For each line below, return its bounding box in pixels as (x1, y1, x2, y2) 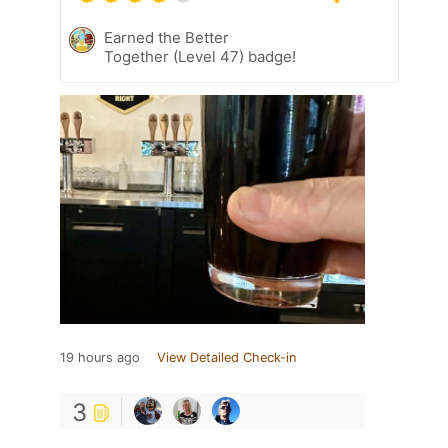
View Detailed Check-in (157, 349, 296, 365)
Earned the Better (104, 27, 229, 47)
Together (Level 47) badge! (104, 46, 296, 66)
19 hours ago (60, 349, 140, 365)
